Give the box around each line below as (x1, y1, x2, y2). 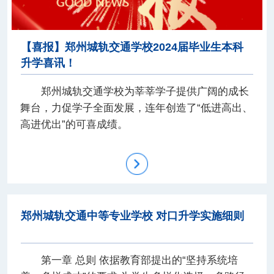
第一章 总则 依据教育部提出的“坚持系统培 (40, 254, 238, 267)
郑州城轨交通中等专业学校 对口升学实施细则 (21, 210, 245, 223)
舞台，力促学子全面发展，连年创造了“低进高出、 (20, 102, 253, 114)
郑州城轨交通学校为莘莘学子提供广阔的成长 (40, 85, 249, 97)
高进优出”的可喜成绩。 (20, 118, 128, 130)
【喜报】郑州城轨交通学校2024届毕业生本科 (21, 40, 244, 53)
